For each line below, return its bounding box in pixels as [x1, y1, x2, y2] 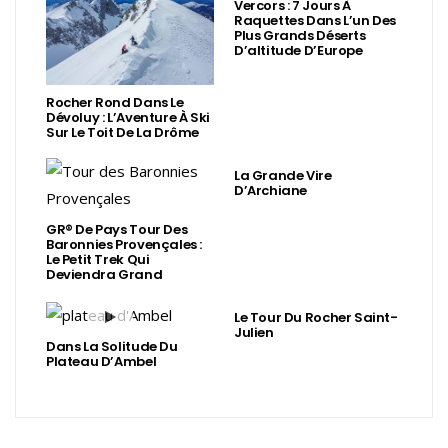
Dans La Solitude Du [46, 336, 178, 356]
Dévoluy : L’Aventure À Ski [46, 108, 210, 128]
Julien [234, 323, 274, 343]
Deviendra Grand [46, 265, 163, 285]
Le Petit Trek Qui [46, 250, 150, 270]
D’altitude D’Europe [234, 41, 363, 61]
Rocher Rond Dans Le [46, 93, 184, 113]
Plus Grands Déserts [234, 26, 366, 46]
